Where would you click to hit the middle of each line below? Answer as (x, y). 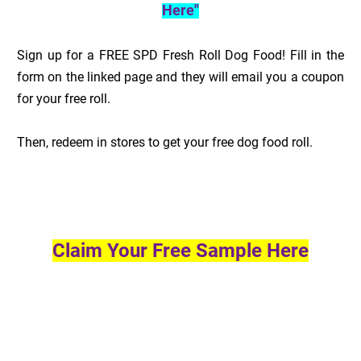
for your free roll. (64, 99)
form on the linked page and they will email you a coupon (180, 77)
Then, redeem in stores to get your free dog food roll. (165, 143)
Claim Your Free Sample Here (180, 251)
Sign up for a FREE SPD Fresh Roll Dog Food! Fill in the (180, 56)
